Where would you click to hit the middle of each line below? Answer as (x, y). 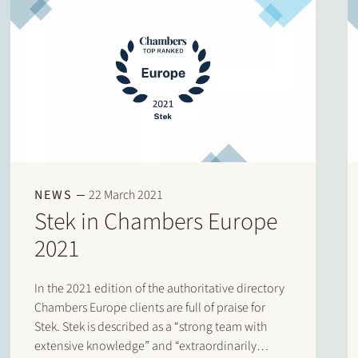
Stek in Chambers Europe (156, 221)
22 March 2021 (126, 195)
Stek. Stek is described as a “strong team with (151, 326)
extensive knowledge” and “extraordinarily (146, 346)
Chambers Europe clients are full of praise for (150, 307)
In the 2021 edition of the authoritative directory (160, 288)
